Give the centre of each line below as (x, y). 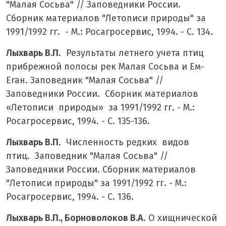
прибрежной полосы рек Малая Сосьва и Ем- (105, 66)
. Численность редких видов (125, 142)
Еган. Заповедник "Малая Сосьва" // (85, 80)
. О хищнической (180, 218)
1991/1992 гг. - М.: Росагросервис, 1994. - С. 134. (109, 32)
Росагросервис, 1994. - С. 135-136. (78, 121)
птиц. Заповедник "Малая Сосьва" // (87, 156)
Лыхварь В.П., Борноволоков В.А (75, 218)
